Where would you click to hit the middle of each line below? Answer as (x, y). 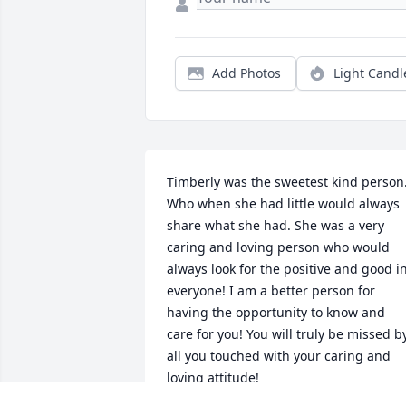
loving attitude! (213, 378)
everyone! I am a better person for (271, 291)
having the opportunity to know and (276, 313)
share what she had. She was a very (275, 226)
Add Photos (246, 73)
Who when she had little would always (283, 204)
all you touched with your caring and (279, 356)
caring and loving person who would (278, 247)
